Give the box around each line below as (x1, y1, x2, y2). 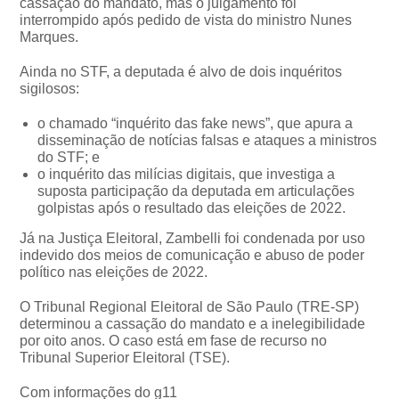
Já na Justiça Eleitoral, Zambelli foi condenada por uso (20, 230, 366, 246)
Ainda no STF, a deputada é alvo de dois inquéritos (20, 63, 343, 79)
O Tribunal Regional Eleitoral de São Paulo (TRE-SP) (20, 298, 360, 314)
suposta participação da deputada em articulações (37, 183, 355, 199)
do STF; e (37, 149, 101, 165)
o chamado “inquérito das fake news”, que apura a (37, 115, 354, 131)
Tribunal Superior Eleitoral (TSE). (20, 349, 231, 365)
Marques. (20, 28, 79, 45)
